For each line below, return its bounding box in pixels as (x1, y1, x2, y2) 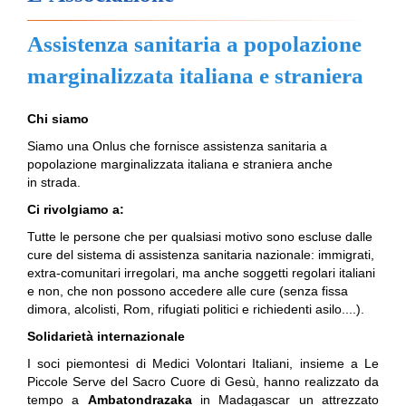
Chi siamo (27, 111, 89, 126)
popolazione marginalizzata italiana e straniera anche (27, 157, 333, 171)
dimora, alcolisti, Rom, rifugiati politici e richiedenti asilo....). (27, 302, 364, 316)
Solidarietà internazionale (27, 329, 185, 343)
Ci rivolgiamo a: (27, 202, 124, 217)
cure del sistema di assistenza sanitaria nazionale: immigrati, (27, 247, 374, 262)
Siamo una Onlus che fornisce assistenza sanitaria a (27, 139, 327, 153)
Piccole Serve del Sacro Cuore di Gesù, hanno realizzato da (27, 374, 379, 389)
